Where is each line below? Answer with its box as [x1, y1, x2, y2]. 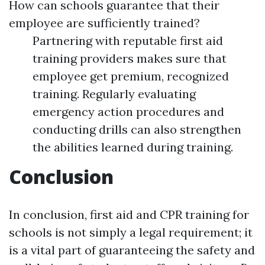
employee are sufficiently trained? [9, 15, 200, 31]
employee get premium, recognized [33, 69, 229, 84]
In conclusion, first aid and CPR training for [9, 207, 249, 222]
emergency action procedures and [33, 104, 224, 119]
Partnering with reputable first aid [33, 33, 223, 49]
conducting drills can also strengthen [33, 122, 241, 137]
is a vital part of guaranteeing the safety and [9, 243, 255, 258]
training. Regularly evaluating [33, 86, 196, 102]
